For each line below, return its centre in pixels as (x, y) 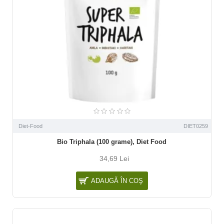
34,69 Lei (114, 159)
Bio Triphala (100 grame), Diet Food (112, 142)
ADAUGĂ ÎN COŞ (117, 181)
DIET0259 (195, 126)
